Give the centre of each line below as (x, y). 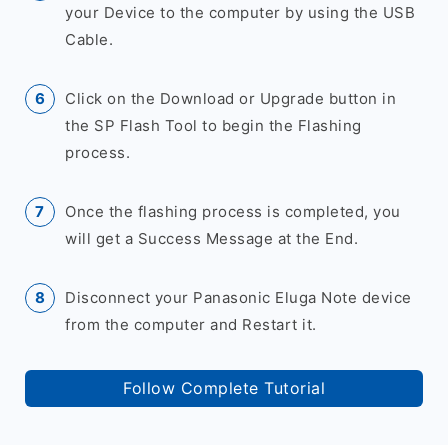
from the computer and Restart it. (191, 324)
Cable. (89, 39)
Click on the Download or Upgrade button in (230, 98)
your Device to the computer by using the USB (240, 12)
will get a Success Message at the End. (211, 238)
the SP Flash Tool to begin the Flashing (213, 125)
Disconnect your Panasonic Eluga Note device (238, 297)
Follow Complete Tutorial (224, 388)
